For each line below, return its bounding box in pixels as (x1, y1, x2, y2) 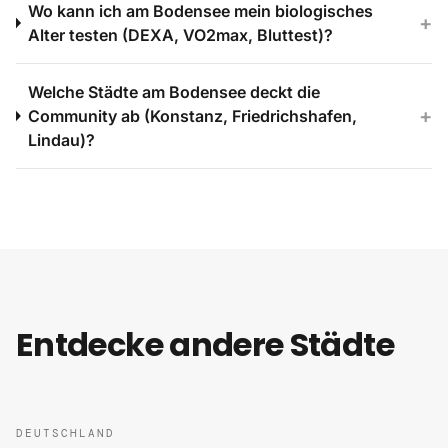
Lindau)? (28, 130, 96, 150)
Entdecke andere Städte (16, 322, 394, 367)
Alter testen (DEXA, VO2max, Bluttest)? (28, 25, 334, 45)
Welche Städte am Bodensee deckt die (28, 82, 321, 102)
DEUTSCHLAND (16, 426, 115, 440)
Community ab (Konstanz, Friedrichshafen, (28, 106, 358, 126)
